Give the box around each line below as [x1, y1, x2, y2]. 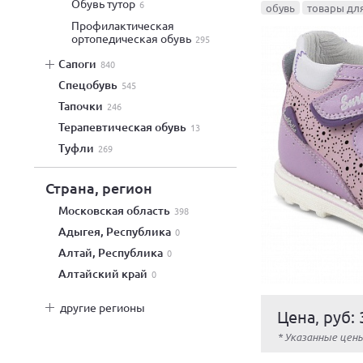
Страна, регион [45, 178, 152, 197]
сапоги [66, 56, 96, 71]
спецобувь [66, 77, 117, 92]
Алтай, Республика [66, 245, 165, 260]
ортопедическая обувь [71, 31, 191, 45]
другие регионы [60, 300, 145, 314]
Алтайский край [66, 266, 150, 281]
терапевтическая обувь [64, 119, 186, 135]
